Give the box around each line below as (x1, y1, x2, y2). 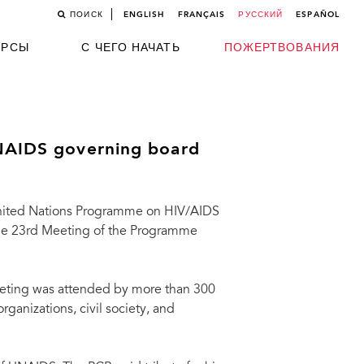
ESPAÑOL (296, 11, 340, 19)
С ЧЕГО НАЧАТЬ (81, 42, 180, 54)
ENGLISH (123, 11, 165, 19)
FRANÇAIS (177, 11, 226, 19)
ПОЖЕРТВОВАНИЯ (223, 42, 340, 54)
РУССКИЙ (238, 11, 284, 19)
